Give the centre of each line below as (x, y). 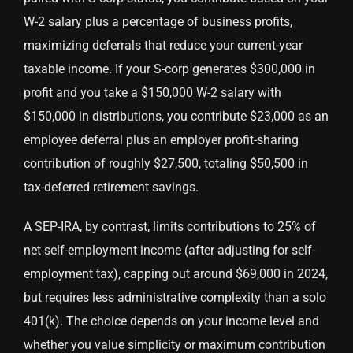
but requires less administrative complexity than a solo (175, 298)
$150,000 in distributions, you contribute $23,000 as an (176, 117)
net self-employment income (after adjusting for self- (169, 251)
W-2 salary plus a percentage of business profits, (158, 22)
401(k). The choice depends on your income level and (171, 321)
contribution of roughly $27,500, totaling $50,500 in (166, 164)
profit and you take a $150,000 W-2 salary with (152, 93)
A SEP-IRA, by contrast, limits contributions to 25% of (170, 227)
